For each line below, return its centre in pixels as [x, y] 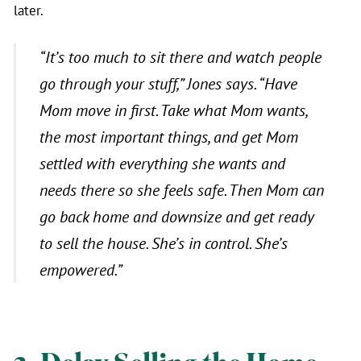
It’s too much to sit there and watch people [183, 57]
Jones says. [220, 84]
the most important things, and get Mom [168, 137]
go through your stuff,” [111, 84]
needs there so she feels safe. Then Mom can [181, 190]
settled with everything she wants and [162, 164]
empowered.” [81, 270]
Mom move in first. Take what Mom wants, [173, 110]
